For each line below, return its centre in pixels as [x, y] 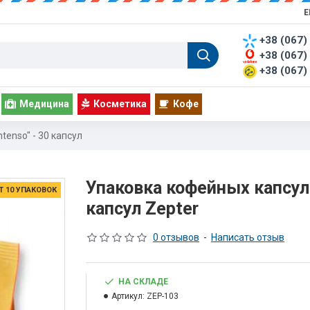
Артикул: [128, 296]
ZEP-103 [163, 296]
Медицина [44, 103]
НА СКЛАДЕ [143, 282]
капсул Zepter [142, 209]
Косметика [120, 103]
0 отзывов [176, 237]
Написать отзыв [248, 237]
